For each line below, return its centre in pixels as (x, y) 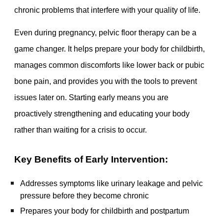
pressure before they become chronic (85, 195)
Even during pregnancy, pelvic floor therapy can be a (106, 33)
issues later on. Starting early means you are (92, 98)
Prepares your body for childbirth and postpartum (105, 211)
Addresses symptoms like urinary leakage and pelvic (112, 183)
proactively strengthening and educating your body (102, 114)
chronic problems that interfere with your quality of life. (108, 10)
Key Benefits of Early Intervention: (91, 160)
